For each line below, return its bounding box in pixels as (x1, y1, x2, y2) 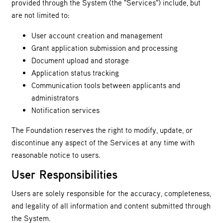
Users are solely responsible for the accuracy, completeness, (11, 189, 211, 198)
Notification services (31, 105, 100, 114)
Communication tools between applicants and (31, 80, 180, 90)
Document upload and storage (31, 55, 129, 65)
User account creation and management (31, 30, 163, 40)
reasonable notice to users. (11, 150, 101, 160)
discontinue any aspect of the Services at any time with (11, 138, 195, 147)
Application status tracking (31, 68, 119, 77)
